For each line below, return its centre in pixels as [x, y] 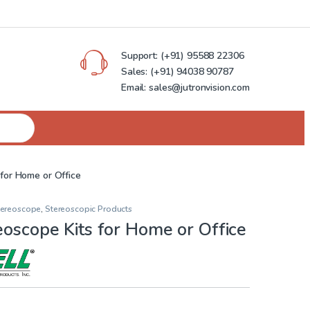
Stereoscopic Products [89, 209]
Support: [139, 56]
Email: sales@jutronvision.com [185, 88]
